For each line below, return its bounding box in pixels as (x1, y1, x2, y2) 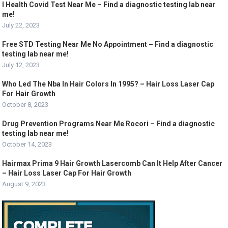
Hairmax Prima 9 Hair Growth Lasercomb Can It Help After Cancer (2, 159, 223, 167)
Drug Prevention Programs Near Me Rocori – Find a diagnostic (2, 120, 215, 128)
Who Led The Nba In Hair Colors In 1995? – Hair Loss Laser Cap (2, 80, 215, 88)
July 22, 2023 (2, 21, 40, 29)
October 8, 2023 (2, 101, 49, 108)
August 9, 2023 (2, 180, 46, 188)
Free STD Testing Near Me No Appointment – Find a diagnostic (2, 40, 214, 48)
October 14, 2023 (2, 140, 52, 148)
